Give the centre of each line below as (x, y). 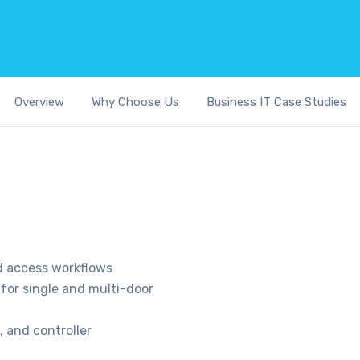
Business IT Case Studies (276, 102)
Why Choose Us (135, 102)
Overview (39, 102)
